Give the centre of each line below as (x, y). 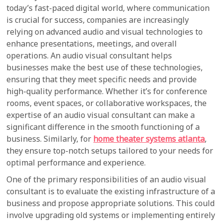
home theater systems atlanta (149, 139)
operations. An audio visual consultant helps (89, 55)
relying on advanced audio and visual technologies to (105, 32)
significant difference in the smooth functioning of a (103, 127)
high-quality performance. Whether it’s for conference (107, 91)
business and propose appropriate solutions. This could (111, 203)
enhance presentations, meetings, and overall (92, 44)
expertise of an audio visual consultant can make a (101, 115)
